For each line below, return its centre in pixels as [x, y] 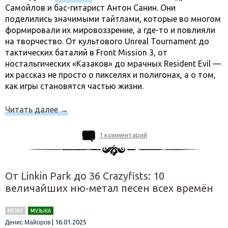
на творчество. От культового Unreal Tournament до [107, 41]
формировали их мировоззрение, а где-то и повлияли [110, 30]
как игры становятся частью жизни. [74, 86]
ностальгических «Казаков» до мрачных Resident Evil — [113, 64]
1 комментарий [123, 135]
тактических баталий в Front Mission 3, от [86, 52]
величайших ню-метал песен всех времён [109, 188]
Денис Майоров [28, 222]
